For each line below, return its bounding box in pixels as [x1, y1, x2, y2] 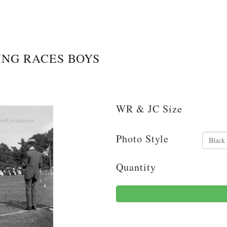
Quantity [116, 160, 156, 174]
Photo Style [116, 131, 169, 145]
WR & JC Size [116, 101, 182, 116]
